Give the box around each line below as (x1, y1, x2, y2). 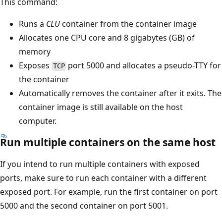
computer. (19, 115, 56, 127)
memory (19, 46, 51, 57)
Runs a (19, 18, 46, 30)
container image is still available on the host (19, 102, 183, 113)
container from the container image (60, 18, 197, 30)
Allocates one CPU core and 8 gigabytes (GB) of (19, 32, 195, 44)
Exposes (19, 60, 52, 71)
